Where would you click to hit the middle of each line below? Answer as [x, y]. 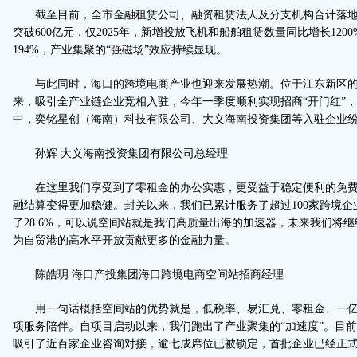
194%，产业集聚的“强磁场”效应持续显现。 [120, 50]
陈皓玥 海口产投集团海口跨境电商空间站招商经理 [148, 275]
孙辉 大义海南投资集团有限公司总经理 [120, 153]
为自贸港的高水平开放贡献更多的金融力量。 [124, 240]
